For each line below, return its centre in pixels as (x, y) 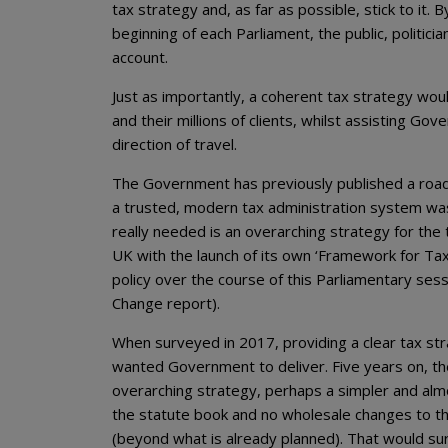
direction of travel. (174, 144)
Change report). (166, 303)
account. (140, 57)
